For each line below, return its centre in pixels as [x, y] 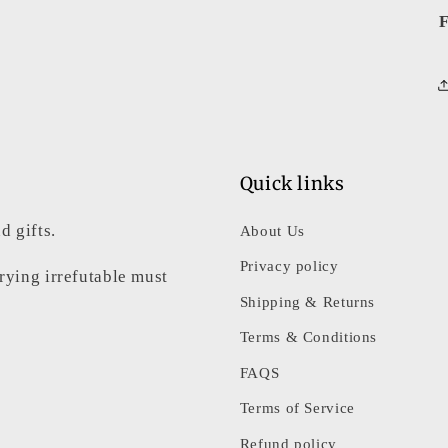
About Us [272, 230]
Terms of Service [297, 408]
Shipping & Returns [307, 301]
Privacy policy [289, 266]
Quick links [292, 183]
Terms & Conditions [308, 337]
